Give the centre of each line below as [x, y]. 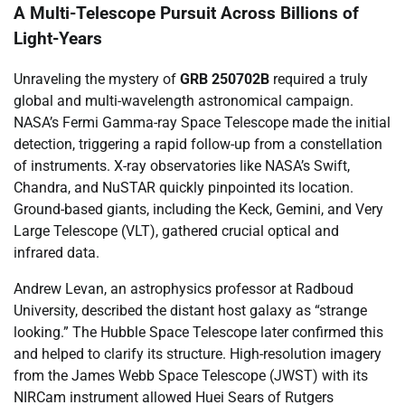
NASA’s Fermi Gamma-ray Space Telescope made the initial [202, 123]
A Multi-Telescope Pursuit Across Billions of [186, 14]
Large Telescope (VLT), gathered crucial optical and [176, 231]
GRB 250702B [225, 80]
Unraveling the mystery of [97, 80]
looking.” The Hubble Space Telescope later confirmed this [198, 333]
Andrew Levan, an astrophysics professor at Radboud [184, 289]
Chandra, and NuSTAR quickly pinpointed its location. [184, 188]
